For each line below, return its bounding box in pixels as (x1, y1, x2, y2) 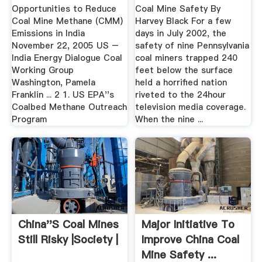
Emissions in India (11, 27, 85, 40)
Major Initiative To (142, 217, 235, 232)
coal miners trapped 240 (135, 52, 238, 64)
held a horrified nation (135, 77, 227, 89)
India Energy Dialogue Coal (11, 52, 122, 64)
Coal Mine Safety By (135, 3, 221, 15)
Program (11, 113, 47, 126)
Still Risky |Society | (18, 232, 118, 247)
